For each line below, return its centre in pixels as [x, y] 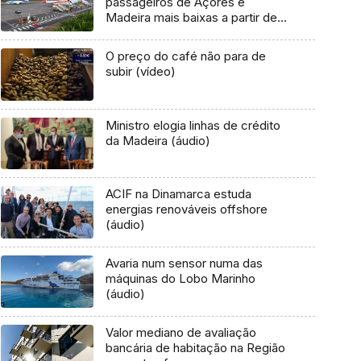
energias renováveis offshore [186, 210]
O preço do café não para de [185, 56]
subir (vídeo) [140, 72]
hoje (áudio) [138, 33]
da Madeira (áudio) [158, 140]
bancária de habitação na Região [195, 347]
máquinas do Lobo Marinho [180, 279]
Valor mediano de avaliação [180, 332]
